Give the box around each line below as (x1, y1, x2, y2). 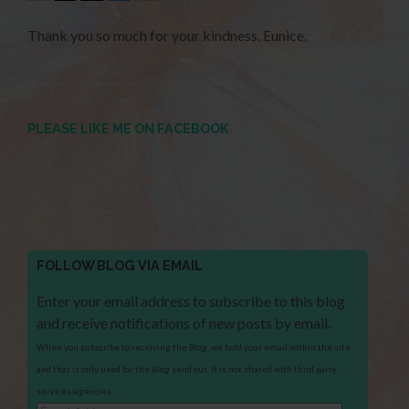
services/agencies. (37, 385, 114, 396)
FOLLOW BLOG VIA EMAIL (37, 257, 204, 273)
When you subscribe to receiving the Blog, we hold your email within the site (37, 341, 351, 352)
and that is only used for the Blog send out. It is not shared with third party (37, 363, 338, 374)
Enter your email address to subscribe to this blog (37, 291, 346, 309)
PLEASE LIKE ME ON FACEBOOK (27, 120, 230, 136)
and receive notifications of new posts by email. (37, 313, 331, 331)
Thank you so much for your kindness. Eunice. (27, 26, 324, 44)
